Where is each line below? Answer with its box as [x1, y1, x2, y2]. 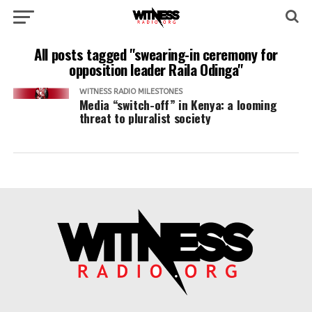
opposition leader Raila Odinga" [68, 58, 244, 80]
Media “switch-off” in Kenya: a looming [79, 95, 277, 114]
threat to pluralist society [79, 109, 211, 127]
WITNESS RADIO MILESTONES [79, 87, 182, 96]
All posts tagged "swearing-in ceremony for [34, 43, 278, 65]
